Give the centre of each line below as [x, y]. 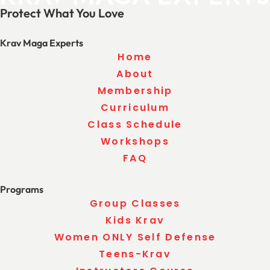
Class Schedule [135, 124]
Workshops [135, 141]
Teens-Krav [135, 254]
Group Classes [135, 203]
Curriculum [135, 107]
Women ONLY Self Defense [135, 237]
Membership [135, 90]
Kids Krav [135, 220]
